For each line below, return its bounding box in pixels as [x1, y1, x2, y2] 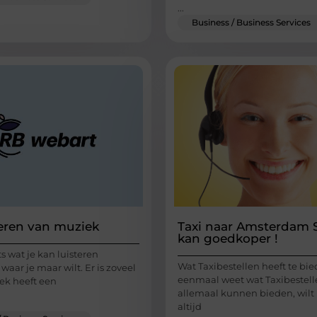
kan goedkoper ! [178, 231, 278, 246]
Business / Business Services [192, 16, 311, 28]
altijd [178, 300, 202, 312]
